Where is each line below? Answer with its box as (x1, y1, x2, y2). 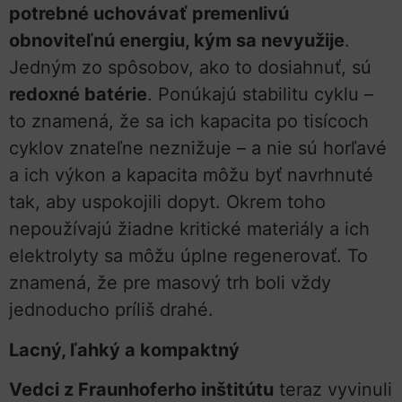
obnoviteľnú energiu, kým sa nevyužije (9, 30, 345, 52)
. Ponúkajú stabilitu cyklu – (147, 83, 373, 106)
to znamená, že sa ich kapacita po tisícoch (9, 110, 369, 133)
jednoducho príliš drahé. (9, 299, 214, 321)
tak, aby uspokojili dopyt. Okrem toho (9, 191, 326, 214)
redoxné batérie (9, 83, 147, 106)
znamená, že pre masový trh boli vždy (9, 272, 331, 294)
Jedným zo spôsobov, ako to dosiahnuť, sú (9, 57, 371, 79)
